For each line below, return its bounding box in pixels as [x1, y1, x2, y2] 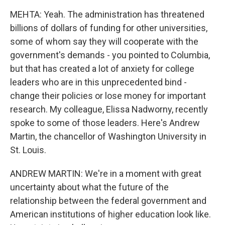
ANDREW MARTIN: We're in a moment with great [10, 168, 201, 179]
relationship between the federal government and [10, 195, 206, 206]
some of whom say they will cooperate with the [10, 36, 198, 47]
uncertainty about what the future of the [10, 182, 169, 192]
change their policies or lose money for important [10, 90, 206, 101]
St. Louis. [10, 145, 46, 155]
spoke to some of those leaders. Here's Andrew [10, 118, 200, 128]
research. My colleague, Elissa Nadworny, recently [10, 104, 208, 115]
